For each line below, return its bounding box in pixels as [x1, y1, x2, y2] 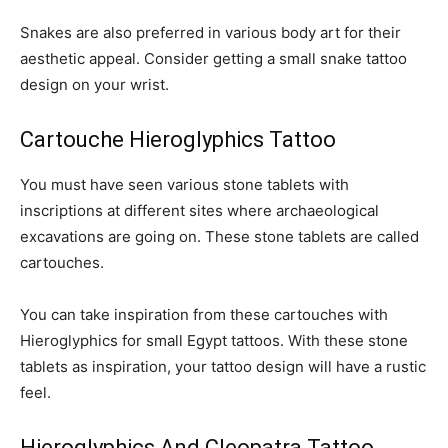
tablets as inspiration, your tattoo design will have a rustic [20, 356, 426, 376]
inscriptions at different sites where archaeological [20, 200, 379, 220]
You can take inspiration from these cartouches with [20, 304, 388, 324]
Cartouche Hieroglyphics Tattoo [20, 126, 341, 152]
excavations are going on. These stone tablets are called [20, 226, 419, 246]
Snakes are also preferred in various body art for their [20, 22, 401, 42]
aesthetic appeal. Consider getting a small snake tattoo [20, 48, 407, 68]
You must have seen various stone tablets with [20, 174, 349, 194]
